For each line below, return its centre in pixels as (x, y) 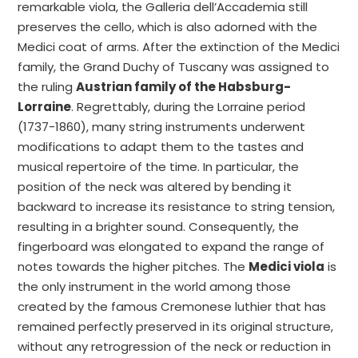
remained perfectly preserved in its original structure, (176, 326)
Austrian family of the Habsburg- (184, 87)
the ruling (47, 87)
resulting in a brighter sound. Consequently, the (159, 227)
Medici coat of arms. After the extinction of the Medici (179, 47)
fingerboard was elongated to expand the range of (171, 247)
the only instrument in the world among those (155, 286)
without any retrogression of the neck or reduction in (175, 346)
